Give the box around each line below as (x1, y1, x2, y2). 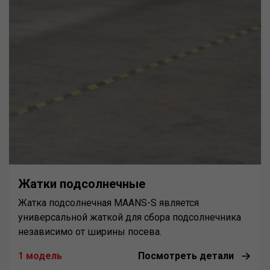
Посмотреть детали (138, 250, 234, 262)
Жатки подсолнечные (18, 176, 145, 191)
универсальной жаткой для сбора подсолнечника (18, 211, 241, 223)
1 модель (18, 250, 62, 262)
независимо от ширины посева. (18, 225, 162, 237)
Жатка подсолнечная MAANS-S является (18, 196, 199, 209)
